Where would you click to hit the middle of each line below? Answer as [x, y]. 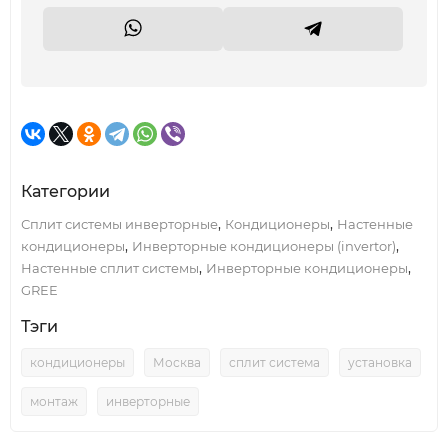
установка [380, 362]
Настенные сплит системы [110, 268]
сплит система [274, 362]
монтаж [54, 401]
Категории [65, 191]
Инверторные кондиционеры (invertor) [264, 246]
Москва [177, 362]
